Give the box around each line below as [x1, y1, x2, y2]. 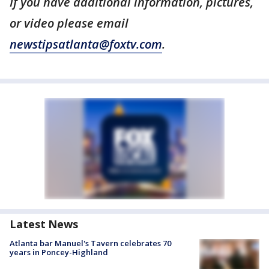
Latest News [10, 217, 78, 231]
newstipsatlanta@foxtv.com [10, 36, 162, 52]
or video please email [10, 15, 128, 31]
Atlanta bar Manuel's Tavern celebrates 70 [10, 238, 171, 249]
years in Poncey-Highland [10, 247, 108, 258]
